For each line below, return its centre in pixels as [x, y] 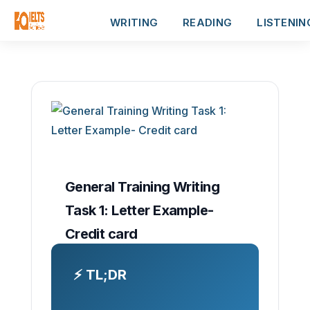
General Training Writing [142, 187]
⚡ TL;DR [100, 275]
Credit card [101, 234]
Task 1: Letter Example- [139, 210]
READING [208, 22]
